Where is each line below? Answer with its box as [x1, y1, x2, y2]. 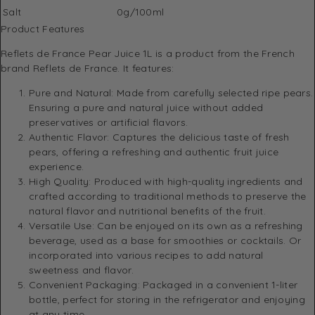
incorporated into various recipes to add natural [29, 248, 264, 262]
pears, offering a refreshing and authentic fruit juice [29, 145, 279, 158]
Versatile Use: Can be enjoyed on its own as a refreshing [29, 219, 303, 232]
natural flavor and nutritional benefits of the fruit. [29, 204, 266, 217]
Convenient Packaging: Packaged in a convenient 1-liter [29, 278, 298, 291]
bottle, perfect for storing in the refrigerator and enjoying [29, 292, 305, 306]
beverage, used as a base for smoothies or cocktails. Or [29, 233, 302, 247]
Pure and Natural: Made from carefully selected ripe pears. [29, 86, 314, 99]
